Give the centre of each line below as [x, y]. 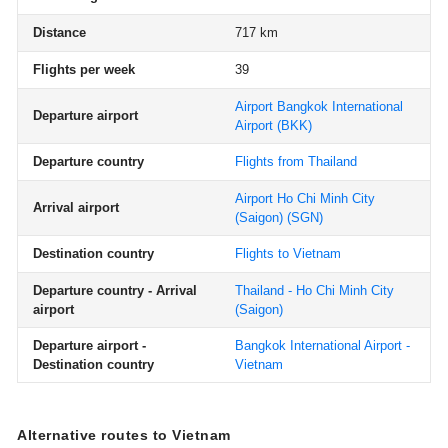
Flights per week [84, 69]
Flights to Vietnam [288, 253]
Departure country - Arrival [115, 290]
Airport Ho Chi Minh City [305, 198]
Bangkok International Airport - [322, 345]
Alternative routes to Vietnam [124, 435]
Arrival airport [76, 207]
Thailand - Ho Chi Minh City [314, 290]
